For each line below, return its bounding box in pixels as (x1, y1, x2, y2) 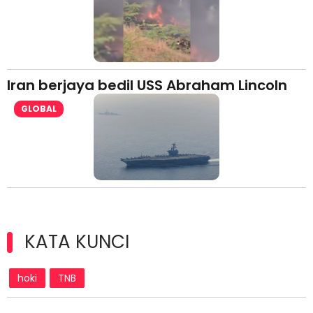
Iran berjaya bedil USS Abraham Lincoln (7, 75, 287, 96)
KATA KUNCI (24, 229, 129, 255)
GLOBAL (21, 103, 57, 115)
